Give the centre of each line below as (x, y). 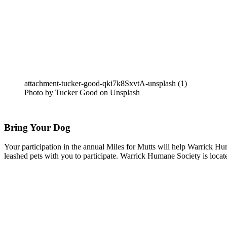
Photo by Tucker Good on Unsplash (82, 92)
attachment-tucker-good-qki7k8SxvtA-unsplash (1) (106, 83)
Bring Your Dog (37, 127)
